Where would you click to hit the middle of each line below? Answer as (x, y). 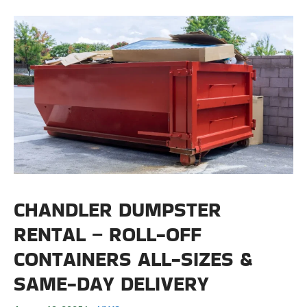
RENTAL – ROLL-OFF (108, 234)
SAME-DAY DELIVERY (111, 283)
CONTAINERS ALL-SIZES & (133, 259)
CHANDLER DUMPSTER (118, 209)
